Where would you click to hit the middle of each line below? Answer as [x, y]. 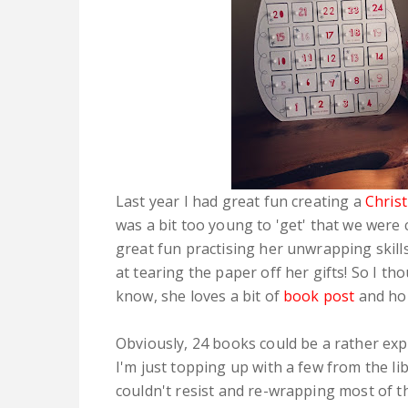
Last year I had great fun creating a [240, 201]
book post [319, 296]
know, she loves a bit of [200, 296]
